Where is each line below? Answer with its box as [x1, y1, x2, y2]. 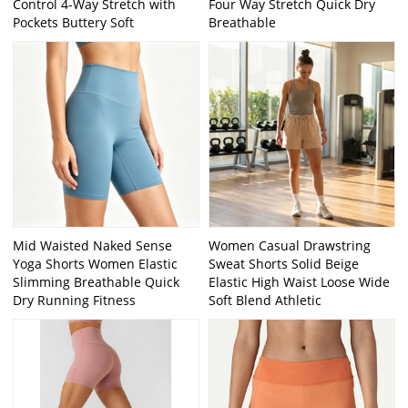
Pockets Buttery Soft [13, 14, 135, 31]
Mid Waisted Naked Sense [13, 236, 173, 254]
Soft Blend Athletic [209, 291, 321, 309]
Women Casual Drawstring [209, 236, 371, 254]
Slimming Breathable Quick [13, 272, 180, 291]
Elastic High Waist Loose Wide [209, 272, 390, 291]
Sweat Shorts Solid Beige [209, 254, 359, 272]
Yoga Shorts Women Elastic [13, 254, 178, 272]
